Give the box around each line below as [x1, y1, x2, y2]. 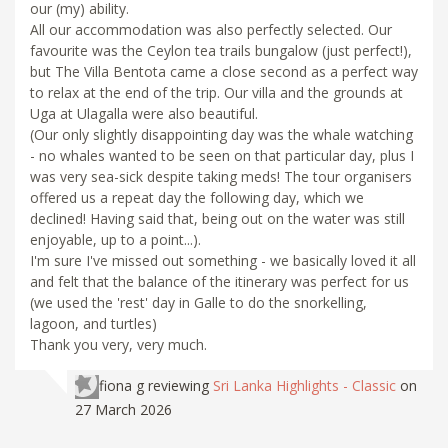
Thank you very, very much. [30, 334, 207, 354]
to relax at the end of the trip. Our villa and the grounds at [30, 82, 403, 102]
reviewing [148, 375, 213, 395]
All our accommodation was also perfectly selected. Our [30, 19, 392, 39]
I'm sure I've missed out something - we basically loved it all [30, 250, 416, 270]
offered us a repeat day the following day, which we [30, 187, 364, 207]
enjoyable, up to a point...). [30, 229, 201, 249]
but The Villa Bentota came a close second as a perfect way [30, 61, 418, 81]
